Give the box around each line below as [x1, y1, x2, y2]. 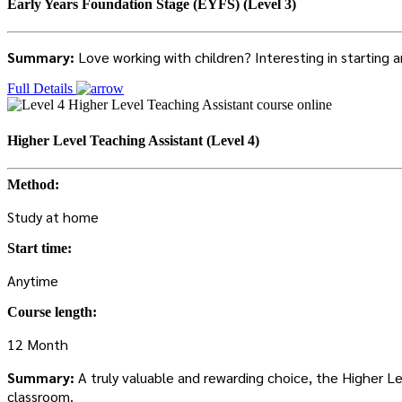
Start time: [7, 240, 72, 256]
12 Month [7, 334, 68, 354]
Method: [7, 176, 59, 192]
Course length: [7, 303, 97, 319]
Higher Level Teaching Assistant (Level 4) [7, 132, 259, 148]
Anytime [7, 270, 58, 290]
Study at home [7, 206, 99, 226]
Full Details [7, 81, 76, 97]
